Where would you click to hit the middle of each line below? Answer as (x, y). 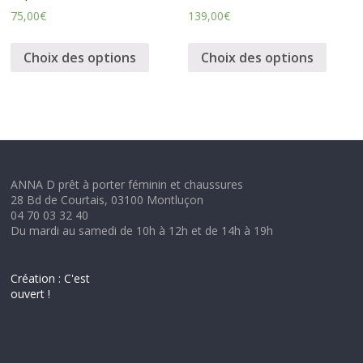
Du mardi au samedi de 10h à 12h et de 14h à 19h (142, 231)
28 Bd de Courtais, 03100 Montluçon (107, 200)
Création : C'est (51, 279)
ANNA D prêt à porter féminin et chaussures (127, 185)
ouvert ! (31, 294)
